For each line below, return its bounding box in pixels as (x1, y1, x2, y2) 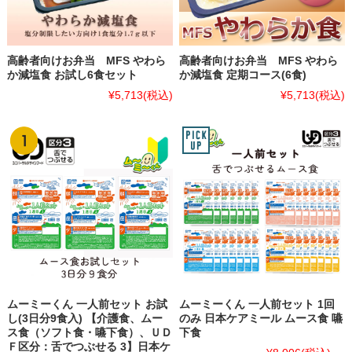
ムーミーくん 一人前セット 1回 (179, 297, 335, 310)
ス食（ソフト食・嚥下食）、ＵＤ (6, 325, 172, 339)
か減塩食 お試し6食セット (6, 68, 137, 82)
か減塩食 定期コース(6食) (179, 68, 307, 82)
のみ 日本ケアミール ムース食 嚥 (179, 311, 343, 324)
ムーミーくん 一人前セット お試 (6, 297, 167, 310)
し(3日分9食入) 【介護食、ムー (6, 311, 163, 324)
